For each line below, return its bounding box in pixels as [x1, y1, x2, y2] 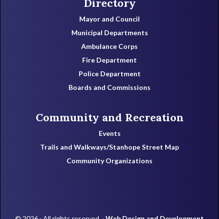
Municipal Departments [71, 28, 148, 37]
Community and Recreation [35, 110, 184, 125]
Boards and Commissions [68, 83, 151, 92]
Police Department [78, 69, 141, 78]
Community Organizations [66, 156, 153, 165]
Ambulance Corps [81, 42, 138, 51]
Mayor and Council [79, 15, 140, 23]
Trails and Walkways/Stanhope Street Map [40, 143, 179, 152]
